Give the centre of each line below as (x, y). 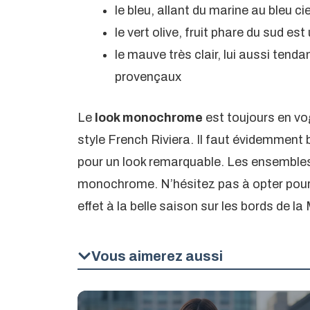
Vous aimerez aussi (157, 256)
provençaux (148, 76)
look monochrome (147, 117)
